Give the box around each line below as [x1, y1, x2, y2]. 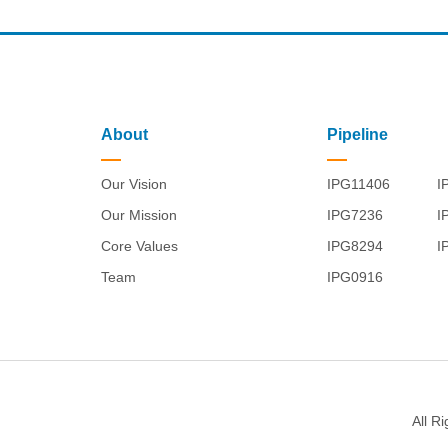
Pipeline [327, 126, 389, 144]
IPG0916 [327, 269, 384, 286]
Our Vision [100, 176, 167, 193]
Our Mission [100, 207, 177, 224]
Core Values [100, 238, 178, 255]
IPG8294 [327, 238, 384, 255]
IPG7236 [327, 207, 384, 224]
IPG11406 [327, 176, 391, 193]
